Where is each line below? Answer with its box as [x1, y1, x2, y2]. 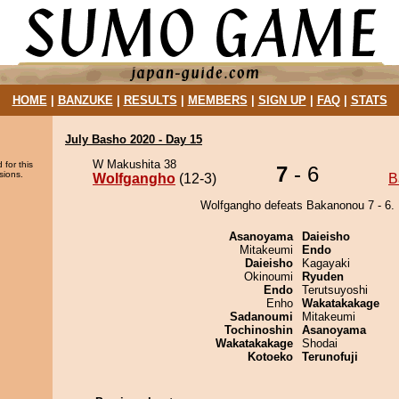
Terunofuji [302, 350, 358, 363]
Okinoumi [244, 270, 293, 283]
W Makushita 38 [93, 158, 176, 171]
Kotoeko [248, 350, 293, 363]
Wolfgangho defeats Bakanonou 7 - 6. [200, 199, 395, 212]
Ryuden [302, 270, 344, 283]
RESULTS [123, 94, 177, 107]
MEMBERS [187, 94, 248, 107]
